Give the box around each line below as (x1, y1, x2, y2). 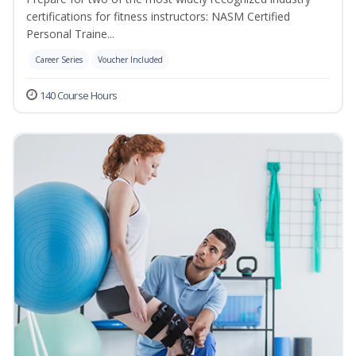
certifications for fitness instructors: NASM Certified (26, 9, 290, 25)
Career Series (35, 54, 83, 66)
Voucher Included (98, 54, 163, 66)
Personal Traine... (26, 26, 114, 42)
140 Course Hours (40, 88, 118, 103)
